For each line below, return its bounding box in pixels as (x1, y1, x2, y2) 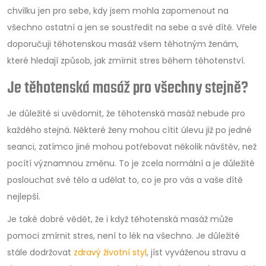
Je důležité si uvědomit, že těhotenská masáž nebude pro (7, 107, 245, 119)
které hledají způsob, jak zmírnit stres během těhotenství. (7, 54, 245, 66)
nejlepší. (7, 190, 40, 202)
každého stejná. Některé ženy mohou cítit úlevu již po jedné (7, 123, 252, 136)
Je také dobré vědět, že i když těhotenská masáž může (7, 213, 233, 225)
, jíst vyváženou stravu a (147, 246, 246, 258)
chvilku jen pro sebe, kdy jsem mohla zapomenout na (7, 4, 229, 17)
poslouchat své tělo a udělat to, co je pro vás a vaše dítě (7, 173, 243, 186)
